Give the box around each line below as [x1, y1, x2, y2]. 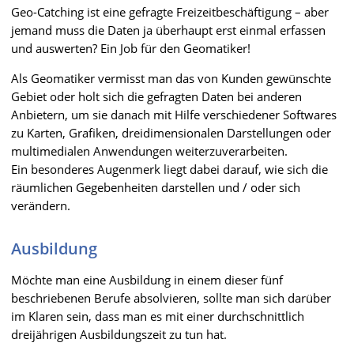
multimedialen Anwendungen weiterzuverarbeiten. [11, 142, 288, 159]
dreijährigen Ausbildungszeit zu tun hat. [11, 326, 227, 342]
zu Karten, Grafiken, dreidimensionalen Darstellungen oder [11, 124, 331, 141]
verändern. [11, 197, 70, 213]
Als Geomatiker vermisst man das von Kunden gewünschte [11, 70, 331, 86]
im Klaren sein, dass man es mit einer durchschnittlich [11, 307, 304, 324]
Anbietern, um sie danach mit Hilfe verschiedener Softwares [11, 106, 337, 122]
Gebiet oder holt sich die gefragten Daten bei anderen [11, 88, 302, 104]
